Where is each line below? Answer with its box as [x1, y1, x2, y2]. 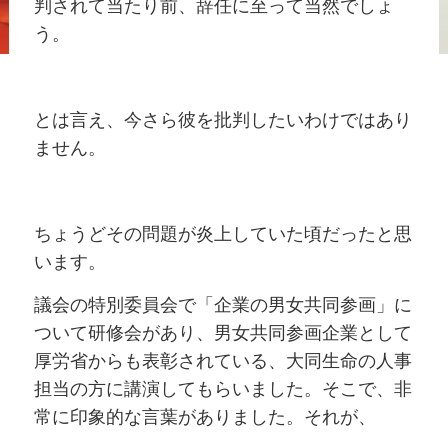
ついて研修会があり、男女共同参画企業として [33, 323, 412, 344]
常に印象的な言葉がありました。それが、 [33, 407, 376, 428]
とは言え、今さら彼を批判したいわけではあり [33, 110, 412, 131]
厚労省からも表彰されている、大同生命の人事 [33, 351, 412, 372]
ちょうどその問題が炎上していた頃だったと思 [33, 224, 412, 245]
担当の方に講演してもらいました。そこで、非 [33, 379, 412, 400]
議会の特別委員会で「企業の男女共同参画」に [33, 295, 412, 316]
